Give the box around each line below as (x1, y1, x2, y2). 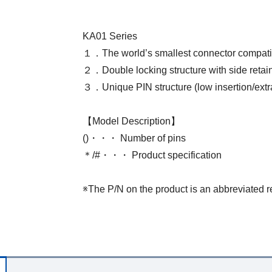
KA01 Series (83, 31, 137, 41)
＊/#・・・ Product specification (83, 150, 222, 160)
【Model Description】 (83, 116, 180, 126)
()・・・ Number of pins (83, 133, 186, 143)
